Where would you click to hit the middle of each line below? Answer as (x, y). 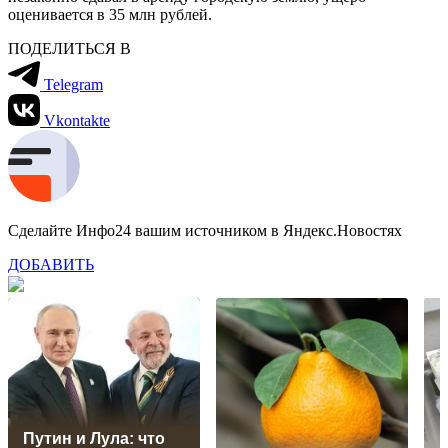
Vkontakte (77, 120)
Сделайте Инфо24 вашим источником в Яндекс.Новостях (205, 230)
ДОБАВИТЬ (51, 264)
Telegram (73, 84)
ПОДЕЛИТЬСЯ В (69, 48)
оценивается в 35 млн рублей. (110, 14)
